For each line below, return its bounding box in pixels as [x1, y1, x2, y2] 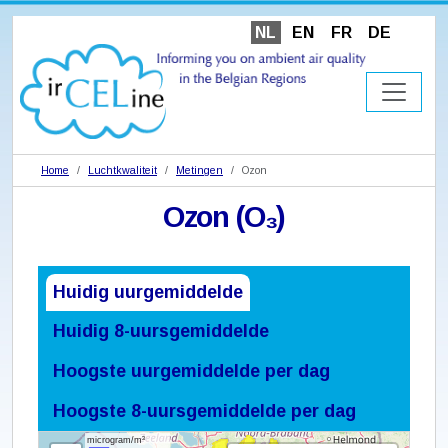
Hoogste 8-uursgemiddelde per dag [53, 400, 357, 421]
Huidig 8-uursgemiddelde [53, 320, 270, 341]
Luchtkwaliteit [88, 164, 157, 176]
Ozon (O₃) [162, 201, 286, 234]
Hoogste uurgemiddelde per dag [53, 360, 331, 381]
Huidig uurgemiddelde [53, 282, 244, 303]
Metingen [176, 164, 223, 176]
